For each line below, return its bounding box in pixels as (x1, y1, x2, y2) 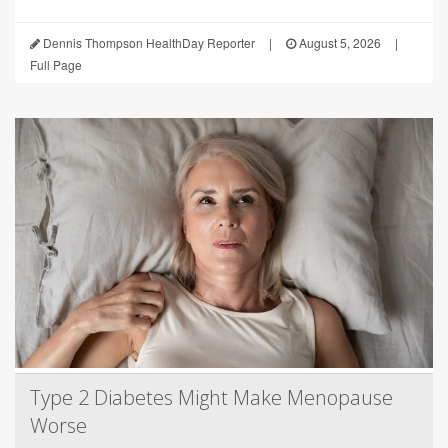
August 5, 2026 (296, 34, 381, 52)
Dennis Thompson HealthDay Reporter (40, 34, 255, 52)
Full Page (30, 56, 82, 74)
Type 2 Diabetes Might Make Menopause (30, 384, 393, 412)
